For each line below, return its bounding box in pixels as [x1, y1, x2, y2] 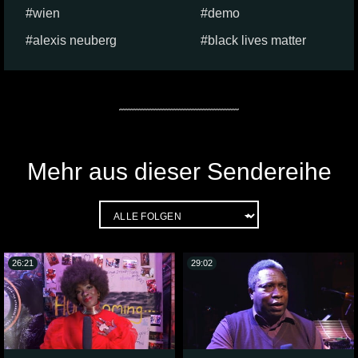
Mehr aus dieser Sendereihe [26, 158, 332, 185]
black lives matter [208, 34, 306, 48]
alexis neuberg [33, 34, 117, 48]
